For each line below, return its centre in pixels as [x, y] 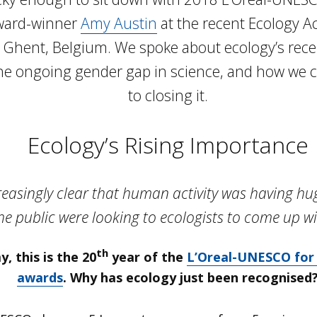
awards [40, 278]
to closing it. [168, 96]
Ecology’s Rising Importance [168, 144]
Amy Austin [119, 23]
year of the [148, 257]
